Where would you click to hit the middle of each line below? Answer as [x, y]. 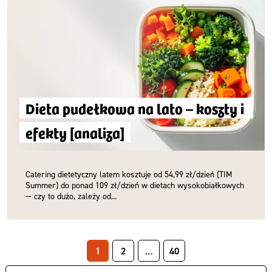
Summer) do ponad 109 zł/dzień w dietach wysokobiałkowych [135, 185]
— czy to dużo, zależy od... [71, 196]
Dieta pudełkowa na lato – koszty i [135, 108]
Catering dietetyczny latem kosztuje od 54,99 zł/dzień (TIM [129, 174]
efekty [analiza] [75, 132]
